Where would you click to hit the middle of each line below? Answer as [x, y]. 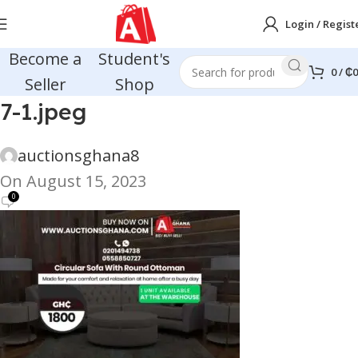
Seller [45, 84]
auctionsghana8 [78, 155]
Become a [46, 59]
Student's [135, 59]
